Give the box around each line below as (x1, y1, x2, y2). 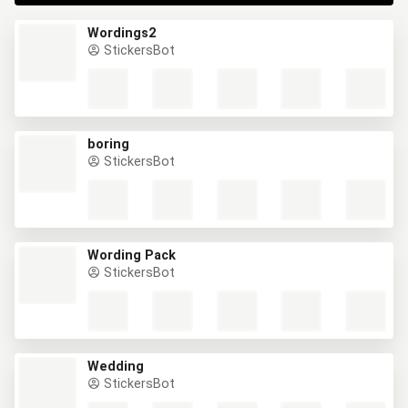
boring (87, 137, 129, 152)
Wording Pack (87, 248, 176, 263)
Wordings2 (87, 25, 156, 41)
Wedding (87, 359, 144, 374)
